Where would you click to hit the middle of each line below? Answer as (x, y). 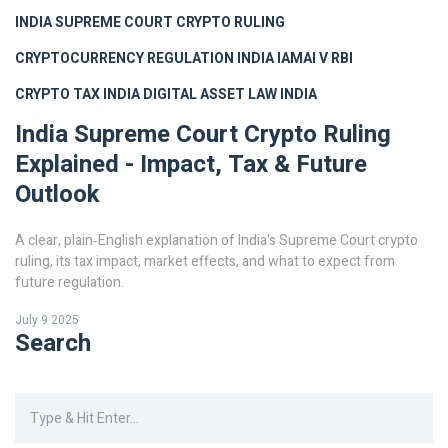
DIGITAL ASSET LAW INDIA (230, 95)
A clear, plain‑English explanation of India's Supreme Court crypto (216, 241)
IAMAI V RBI (315, 59)
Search (53, 344)
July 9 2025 (47, 320)
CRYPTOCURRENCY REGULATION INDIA (144, 59)
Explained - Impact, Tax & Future (191, 165)
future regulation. (69, 283)
